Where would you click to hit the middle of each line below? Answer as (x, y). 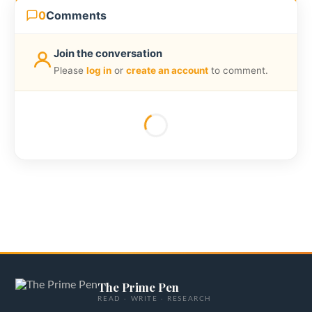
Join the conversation (108, 54)
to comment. (238, 70)
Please (70, 70)
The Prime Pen (139, 287)
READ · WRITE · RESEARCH (155, 299)
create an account (167, 70)
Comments (76, 16)
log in (99, 70)
